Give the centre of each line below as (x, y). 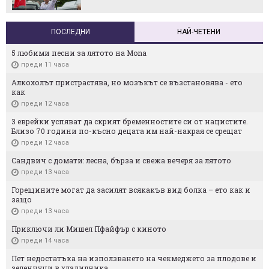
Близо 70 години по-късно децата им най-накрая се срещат (127, 131)
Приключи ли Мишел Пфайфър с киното (89, 228)
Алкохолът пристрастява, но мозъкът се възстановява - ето (127, 82)
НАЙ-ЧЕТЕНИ (199, 32)
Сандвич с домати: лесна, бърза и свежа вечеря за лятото (121, 160)
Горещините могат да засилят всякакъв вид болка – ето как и (131, 189)
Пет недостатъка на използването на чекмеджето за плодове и (134, 258)
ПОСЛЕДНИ (70, 32)
